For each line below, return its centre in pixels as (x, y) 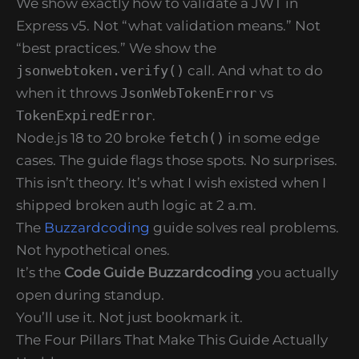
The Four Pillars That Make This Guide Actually (172, 339)
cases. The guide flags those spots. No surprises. (177, 160)
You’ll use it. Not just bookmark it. (129, 317)
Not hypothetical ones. (93, 250)
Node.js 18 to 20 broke (92, 137)
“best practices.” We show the (116, 48)
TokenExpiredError (84, 115)
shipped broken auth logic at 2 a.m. (136, 205)
